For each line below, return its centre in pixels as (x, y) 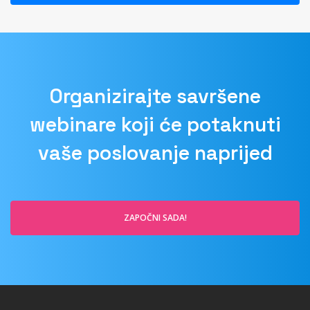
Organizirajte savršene (155, 67)
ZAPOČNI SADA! (155, 189)
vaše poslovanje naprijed (155, 124)
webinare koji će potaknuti (155, 96)
